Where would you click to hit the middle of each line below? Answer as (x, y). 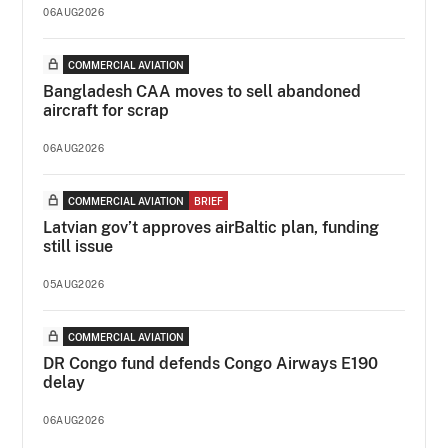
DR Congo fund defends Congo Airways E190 (211, 363)
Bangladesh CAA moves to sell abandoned (202, 91)
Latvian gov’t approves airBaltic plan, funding (211, 227)
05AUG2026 (74, 283)
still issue (78, 246)
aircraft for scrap (106, 110)
